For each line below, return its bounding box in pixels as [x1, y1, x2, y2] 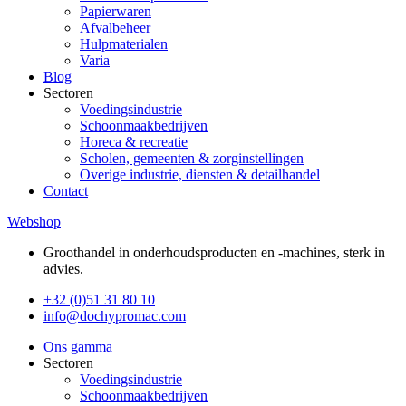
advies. [43, 261, 83, 276]
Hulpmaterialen [80, 36, 168, 52]
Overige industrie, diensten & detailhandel [80, 167, 320, 182]
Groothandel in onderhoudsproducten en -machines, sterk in [43, 245, 385, 260]
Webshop [7, 214, 61, 229]
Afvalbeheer [80, 20, 150, 35]
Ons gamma [43, 339, 112, 354]
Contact [43, 183, 88, 198]
